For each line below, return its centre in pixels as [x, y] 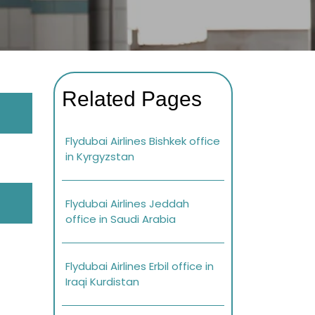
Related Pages [132, 99]
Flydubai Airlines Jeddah [127, 204]
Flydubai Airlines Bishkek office [143, 141]
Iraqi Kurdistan [102, 282]
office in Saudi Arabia [121, 219]
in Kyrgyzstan [100, 157]
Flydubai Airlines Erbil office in [140, 266]
